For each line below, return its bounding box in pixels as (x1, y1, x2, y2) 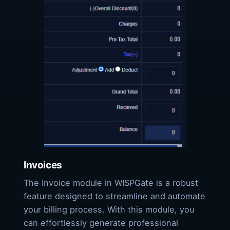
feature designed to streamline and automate (24, 190, 205, 201)
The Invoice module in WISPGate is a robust (24, 177, 198, 188)
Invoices (24, 159, 62, 171)
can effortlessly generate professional (24, 217, 178, 228)
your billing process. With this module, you (24, 204, 194, 215)
